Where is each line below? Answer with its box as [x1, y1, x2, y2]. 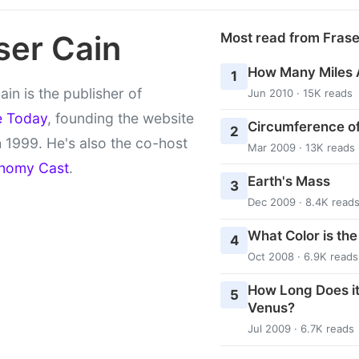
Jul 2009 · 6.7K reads [247, 322, 354, 336]
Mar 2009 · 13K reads [247, 140, 355, 154]
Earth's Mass [247, 172, 330, 189]
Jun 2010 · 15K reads [247, 86, 353, 99]
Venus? [247, 300, 295, 317]
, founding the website [47, 109, 194, 127]
